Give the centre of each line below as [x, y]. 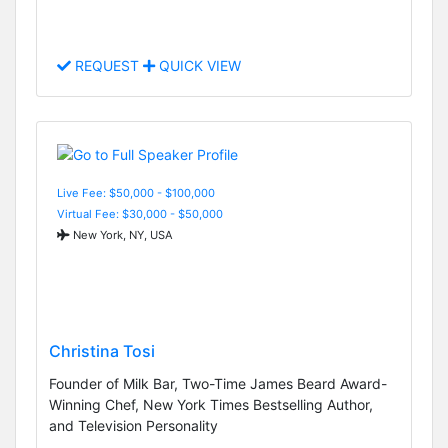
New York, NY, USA [121, 234]
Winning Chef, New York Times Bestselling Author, [211, 404]
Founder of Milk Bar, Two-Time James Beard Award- [218, 383]
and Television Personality [133, 425]
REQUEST [107, 66]
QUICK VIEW [198, 66]
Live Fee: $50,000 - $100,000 [136, 192]
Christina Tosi [102, 350]
